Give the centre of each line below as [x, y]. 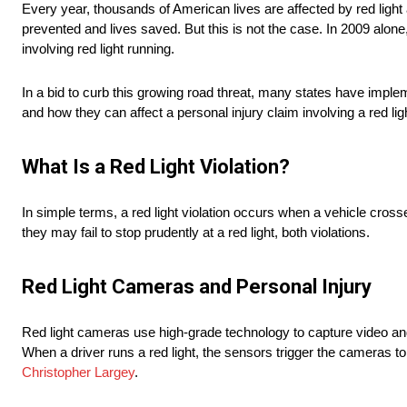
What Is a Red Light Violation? [156, 167]
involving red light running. [98, 49]
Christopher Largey [78, 372]
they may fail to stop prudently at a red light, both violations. [196, 233]
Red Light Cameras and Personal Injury [197, 287]
